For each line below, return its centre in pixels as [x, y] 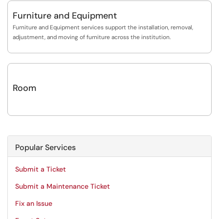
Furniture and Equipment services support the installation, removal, [103, 27]
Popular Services [45, 147]
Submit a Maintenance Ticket [63, 186]
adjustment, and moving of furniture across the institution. [92, 37]
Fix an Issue [34, 203]
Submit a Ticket [41, 169]
